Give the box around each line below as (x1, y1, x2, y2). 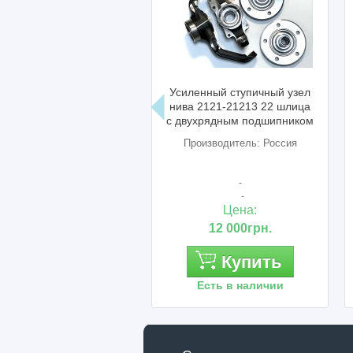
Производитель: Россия (174, 137, 288, 149)
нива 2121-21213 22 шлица (160, 100, 302, 113)
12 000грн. (199, 221, 263, 235)
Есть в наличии (188, 279, 275, 292)
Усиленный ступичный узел (160, 86, 302, 98)
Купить (212, 252, 273, 272)
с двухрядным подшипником (157, 114, 305, 127)
